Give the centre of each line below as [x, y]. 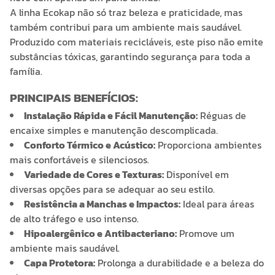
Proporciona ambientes [208, 145]
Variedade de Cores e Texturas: [94, 174]
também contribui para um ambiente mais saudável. [126, 27]
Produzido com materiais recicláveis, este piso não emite [137, 42]
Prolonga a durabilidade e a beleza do [180, 262]
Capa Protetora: [60, 262]
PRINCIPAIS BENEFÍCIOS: [74, 97]
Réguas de [222, 115]
